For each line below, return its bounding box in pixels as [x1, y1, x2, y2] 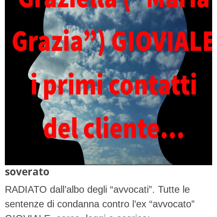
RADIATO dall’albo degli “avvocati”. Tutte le [5, 184, 190, 195]
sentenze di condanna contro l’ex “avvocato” [5, 199, 195, 210]
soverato [5, 164, 49, 179]
